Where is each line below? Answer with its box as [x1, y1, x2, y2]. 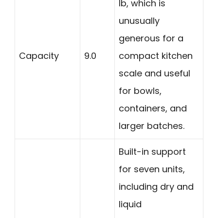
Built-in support [119, 145, 186, 158]
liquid [119, 198, 142, 210]
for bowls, [119, 84, 162, 97]
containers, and [119, 102, 187, 114]
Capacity [19, 49, 59, 62]
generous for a [119, 32, 183, 44]
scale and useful [119, 67, 190, 79]
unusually [119, 14, 160, 27]
